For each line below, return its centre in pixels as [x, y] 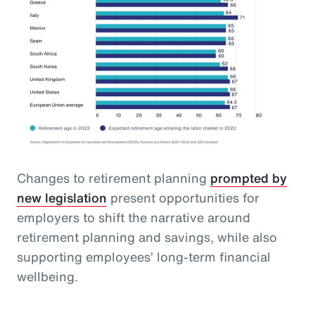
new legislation [62, 198]
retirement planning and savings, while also [147, 237]
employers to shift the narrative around [134, 218]
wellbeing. [47, 277]
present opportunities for [183, 198]
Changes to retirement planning [114, 178]
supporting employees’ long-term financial [144, 257]
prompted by [249, 178]
